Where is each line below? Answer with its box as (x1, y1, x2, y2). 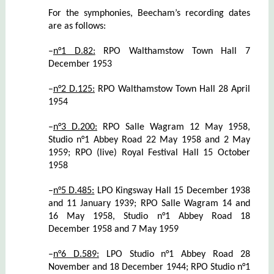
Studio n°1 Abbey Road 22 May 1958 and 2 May (48, 135, 251, 145)
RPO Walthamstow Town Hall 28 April (94, 84, 251, 94)
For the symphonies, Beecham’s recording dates (48, 8, 251, 18)
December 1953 (48, 59, 112, 69)
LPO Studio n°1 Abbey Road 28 (98, 249, 251, 259)
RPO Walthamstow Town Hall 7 (95, 46, 251, 56)
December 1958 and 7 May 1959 (48, 224, 179, 234)
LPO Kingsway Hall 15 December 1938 (94, 185, 251, 196)
